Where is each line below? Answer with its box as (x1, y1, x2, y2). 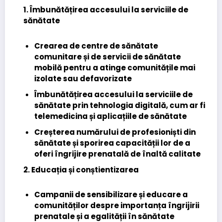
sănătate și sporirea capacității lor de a (34, 137, 191, 148)
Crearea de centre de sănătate (34, 40, 159, 51)
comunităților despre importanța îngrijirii (34, 200, 200, 211)
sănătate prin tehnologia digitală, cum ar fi (34, 100, 206, 111)
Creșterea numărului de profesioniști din (34, 126, 196, 137)
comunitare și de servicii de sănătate (34, 51, 181, 62)
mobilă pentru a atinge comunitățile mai (34, 62, 196, 73)
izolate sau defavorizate (34, 73, 132, 84)
